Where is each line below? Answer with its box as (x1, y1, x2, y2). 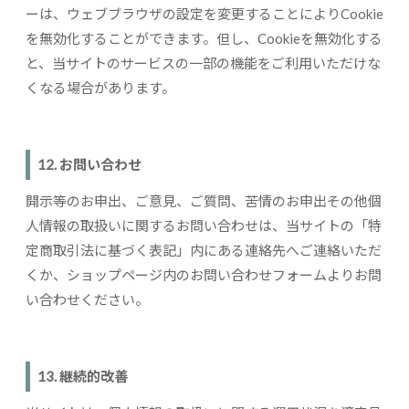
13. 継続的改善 (37, 367, 128, 384)
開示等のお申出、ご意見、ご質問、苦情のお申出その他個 (26, 192, 382, 209)
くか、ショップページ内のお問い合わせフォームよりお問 (26, 266, 382, 283)
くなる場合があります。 (26, 79, 175, 96)
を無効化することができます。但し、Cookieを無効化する (26, 29, 383, 47)
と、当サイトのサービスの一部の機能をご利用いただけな (26, 54, 381, 71)
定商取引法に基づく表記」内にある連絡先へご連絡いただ (26, 241, 382, 258)
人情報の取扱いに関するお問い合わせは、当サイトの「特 (26, 216, 382, 234)
